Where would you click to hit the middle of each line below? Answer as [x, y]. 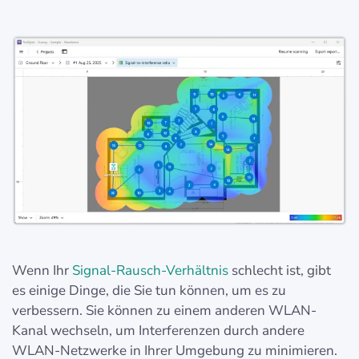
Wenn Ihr [42, 271]
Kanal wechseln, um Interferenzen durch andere [158, 331]
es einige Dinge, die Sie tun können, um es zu [149, 291]
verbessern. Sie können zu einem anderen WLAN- [164, 311]
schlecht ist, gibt [280, 271]
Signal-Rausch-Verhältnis [150, 271]
